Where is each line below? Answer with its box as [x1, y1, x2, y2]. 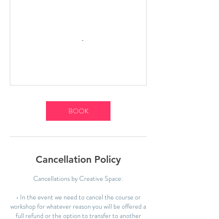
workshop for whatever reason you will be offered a [10, 201, 146, 211]
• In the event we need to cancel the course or [16, 192, 141, 202]
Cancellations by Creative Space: [33, 174, 123, 183]
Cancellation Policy [36, 153, 121, 165]
